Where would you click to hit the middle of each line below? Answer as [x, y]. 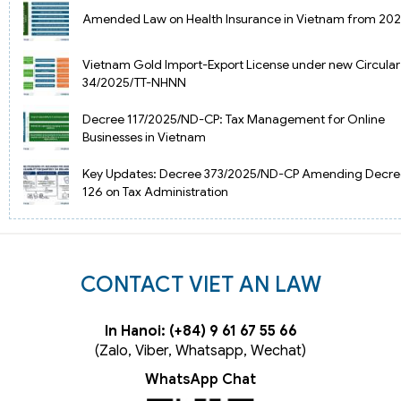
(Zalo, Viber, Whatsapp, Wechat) [200, 351]
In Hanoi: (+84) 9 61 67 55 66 [200, 332]
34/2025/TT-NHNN [134, 82]
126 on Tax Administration [155, 191]
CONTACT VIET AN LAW [200, 285]
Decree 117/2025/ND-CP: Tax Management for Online [233, 119]
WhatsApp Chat [200, 380]
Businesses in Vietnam [144, 137]
